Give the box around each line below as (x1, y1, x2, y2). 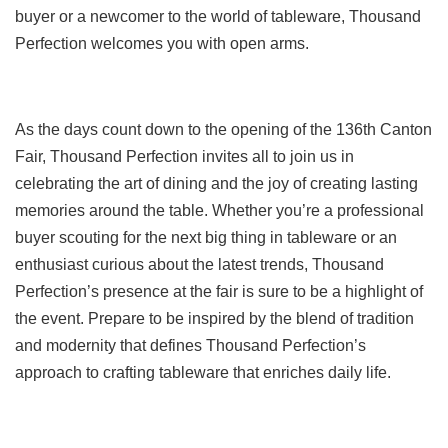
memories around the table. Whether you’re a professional (15, 201, 424, 219)
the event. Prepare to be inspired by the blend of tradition (15, 309, 414, 327)
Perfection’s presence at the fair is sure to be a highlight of (15, 282, 423, 300)
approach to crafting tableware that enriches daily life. (15, 363, 391, 381)
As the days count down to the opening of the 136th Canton (15, 120, 432, 138)
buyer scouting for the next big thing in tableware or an (15, 228, 397, 246)
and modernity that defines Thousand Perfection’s (15, 336, 366, 354)
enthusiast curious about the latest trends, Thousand (15, 255, 384, 273)
